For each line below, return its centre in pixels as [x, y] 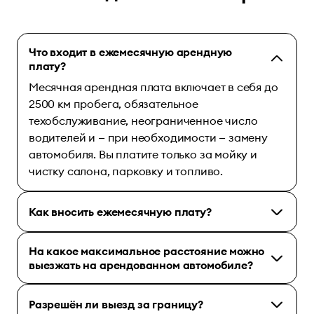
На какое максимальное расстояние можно [147, 251]
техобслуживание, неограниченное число [143, 120]
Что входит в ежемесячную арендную [131, 52]
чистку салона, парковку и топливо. [126, 171]
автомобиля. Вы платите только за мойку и [143, 154]
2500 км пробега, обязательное [114, 103]
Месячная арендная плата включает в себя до [153, 87]
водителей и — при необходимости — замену [148, 137]
